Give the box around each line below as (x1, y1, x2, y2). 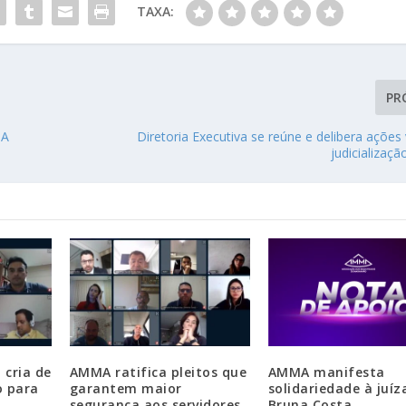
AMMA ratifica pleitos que (69, 363, 247, 382)
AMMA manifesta (267, 363, 385, 382)
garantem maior (69, 380, 182, 398)
